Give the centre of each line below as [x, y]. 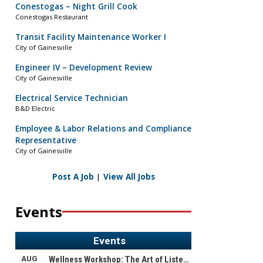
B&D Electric [35, 109]
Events [39, 211]
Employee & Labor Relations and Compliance [103, 129]
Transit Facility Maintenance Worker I [91, 37]
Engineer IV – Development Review [84, 68]
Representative [46, 141]
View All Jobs [129, 176]
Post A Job [73, 176]
